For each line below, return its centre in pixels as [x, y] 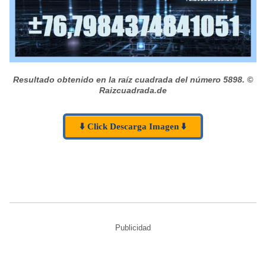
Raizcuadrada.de [133, 90]
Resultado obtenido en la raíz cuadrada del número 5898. [130, 79]
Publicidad [133, 227]
